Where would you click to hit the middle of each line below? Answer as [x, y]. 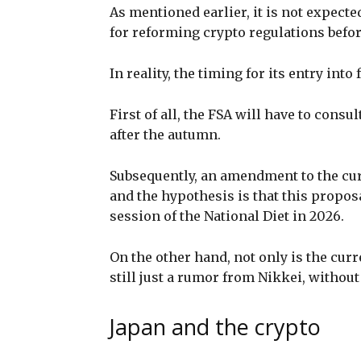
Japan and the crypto [215, 326]
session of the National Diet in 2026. [227, 216]
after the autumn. [167, 134]
